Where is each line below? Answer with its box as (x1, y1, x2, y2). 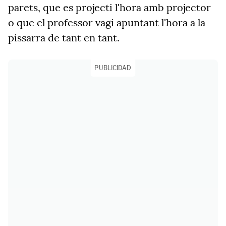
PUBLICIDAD (94, 64, 132, 72)
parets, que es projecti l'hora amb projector (8, 1, 211, 14)
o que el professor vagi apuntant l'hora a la (8, 16, 205, 29)
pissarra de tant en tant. (8, 31, 120, 44)
